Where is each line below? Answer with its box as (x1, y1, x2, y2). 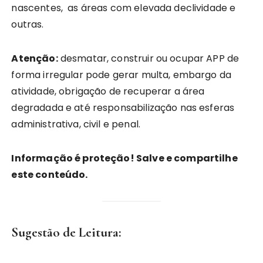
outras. (11, 18, 44, 31)
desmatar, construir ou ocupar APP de (58, 52, 240, 65)
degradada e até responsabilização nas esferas (11, 101, 235, 114)
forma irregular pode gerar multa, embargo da (11, 68, 232, 82)
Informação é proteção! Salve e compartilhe (11, 151, 238, 165)
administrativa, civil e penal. (11, 117, 140, 131)
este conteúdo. (11, 168, 88, 181)
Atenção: (11, 52, 58, 65)
